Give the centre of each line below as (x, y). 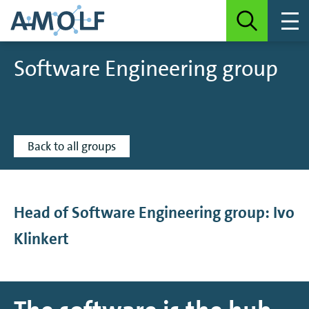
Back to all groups (72, 146)
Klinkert (41, 239)
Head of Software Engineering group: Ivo (154, 212)
